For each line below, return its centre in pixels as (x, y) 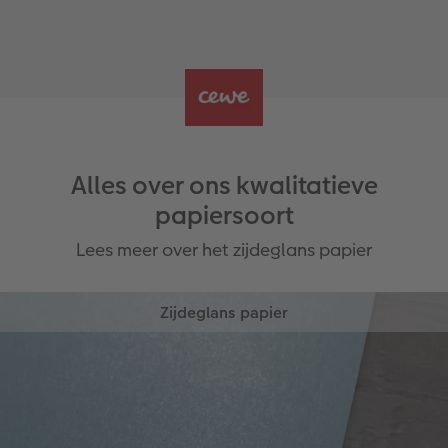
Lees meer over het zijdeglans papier (224, 250)
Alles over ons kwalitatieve (224, 186)
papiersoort (224, 216)
